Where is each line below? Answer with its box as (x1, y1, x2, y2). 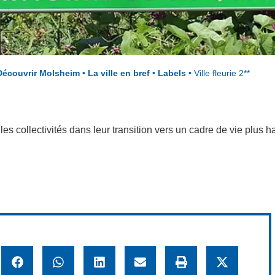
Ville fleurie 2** (193, 69, 250, 79)
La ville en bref (87, 69, 150, 79)
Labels (157, 69, 186, 79)
